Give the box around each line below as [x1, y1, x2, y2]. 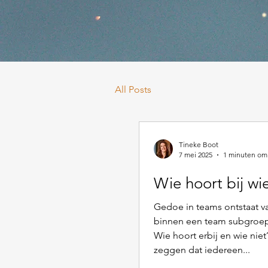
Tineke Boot [179, 140, 218, 149]
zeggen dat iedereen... [154, 244, 250, 255]
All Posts [115, 83, 151, 95]
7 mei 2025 [179, 150, 212, 159]
